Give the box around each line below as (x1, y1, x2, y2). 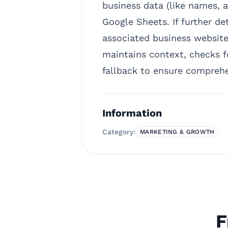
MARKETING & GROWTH (140, 128, 215, 135)
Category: (102, 128, 135, 136)
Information (102, 107, 162, 119)
